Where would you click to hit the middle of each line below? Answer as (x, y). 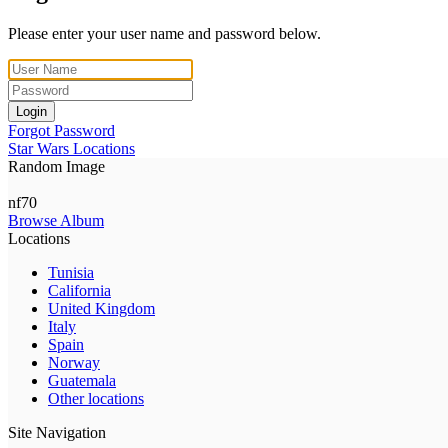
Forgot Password (61, 130)
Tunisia (71, 272)
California (79, 290)
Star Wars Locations (71, 148)
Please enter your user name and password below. (164, 33)
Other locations (96, 398)
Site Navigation (57, 432)
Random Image (56, 166)
